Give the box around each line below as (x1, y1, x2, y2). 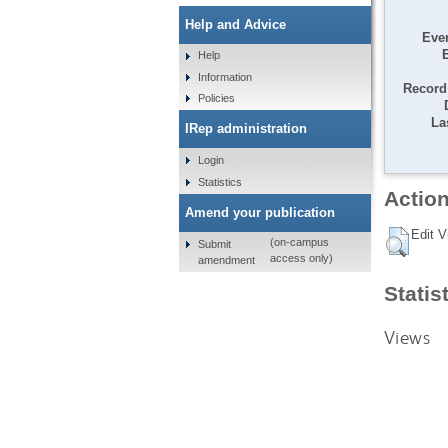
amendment (198, 253, 256, 266)
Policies (198, 92, 236, 105)
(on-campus (270, 236, 330, 249)
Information (198, 70, 253, 83)
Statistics (198, 175, 243, 188)
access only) (270, 252, 334, 265)
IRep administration (184, 121, 307, 137)
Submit (198, 237, 232, 250)
